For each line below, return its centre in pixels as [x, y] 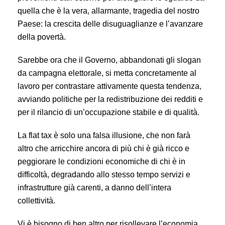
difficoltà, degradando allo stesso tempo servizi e [104, 175]
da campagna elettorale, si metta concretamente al [107, 73]
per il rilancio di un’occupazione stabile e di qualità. [108, 112]
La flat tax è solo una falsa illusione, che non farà [104, 135]
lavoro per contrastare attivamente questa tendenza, [109, 86]
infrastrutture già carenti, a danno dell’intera [94, 188]
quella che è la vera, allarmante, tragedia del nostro [108, 11]
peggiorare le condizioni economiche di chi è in [101, 161]
